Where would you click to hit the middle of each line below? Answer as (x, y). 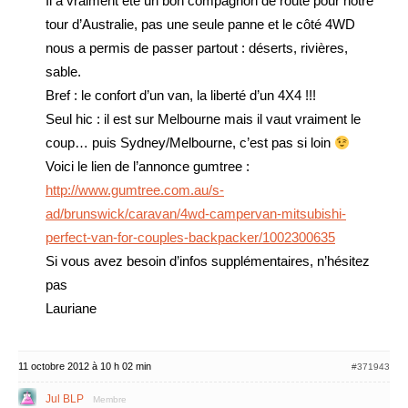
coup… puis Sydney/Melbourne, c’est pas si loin (190, 143)
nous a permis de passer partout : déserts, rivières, (197, 48)
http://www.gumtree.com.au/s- (135, 190)
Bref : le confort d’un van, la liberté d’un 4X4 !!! (181, 95)
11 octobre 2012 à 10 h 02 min (85, 366)
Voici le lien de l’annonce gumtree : (148, 166)
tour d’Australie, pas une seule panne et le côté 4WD (200, 24)
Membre (110, 399)
